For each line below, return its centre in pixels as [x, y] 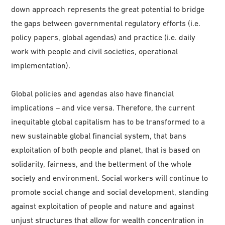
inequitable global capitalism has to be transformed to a [108, 121]
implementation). [41, 65]
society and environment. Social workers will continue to [110, 178]
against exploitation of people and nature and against [103, 206]
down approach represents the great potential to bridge [108, 9]
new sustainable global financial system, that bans [99, 135]
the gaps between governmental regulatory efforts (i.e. [106, 23]
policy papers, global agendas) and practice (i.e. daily [103, 37]
